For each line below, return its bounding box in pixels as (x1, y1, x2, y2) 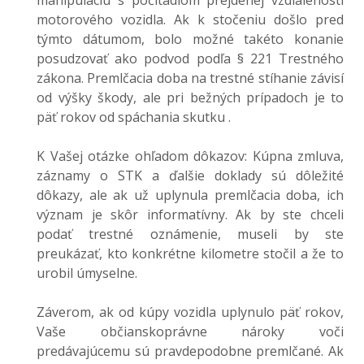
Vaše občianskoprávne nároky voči (37, 323, 344, 340)
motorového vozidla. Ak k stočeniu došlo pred (37, 11, 344, 28)
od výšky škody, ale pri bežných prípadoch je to (37, 89, 344, 106)
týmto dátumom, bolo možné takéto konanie (37, 30, 344, 48)
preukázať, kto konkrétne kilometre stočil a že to (37, 245, 344, 262)
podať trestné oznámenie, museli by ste (37, 225, 344, 243)
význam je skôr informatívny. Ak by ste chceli (37, 206, 344, 223)
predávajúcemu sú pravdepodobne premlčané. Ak (37, 342, 344, 360)
